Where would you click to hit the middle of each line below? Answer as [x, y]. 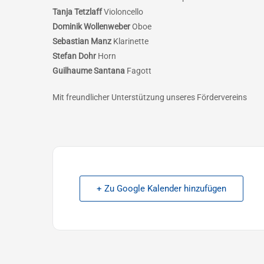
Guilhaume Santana [89, 71]
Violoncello [123, 12]
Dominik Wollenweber [91, 27]
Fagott [138, 71]
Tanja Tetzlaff [77, 12]
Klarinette [130, 41]
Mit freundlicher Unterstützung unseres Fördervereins [150, 97]
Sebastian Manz [82, 41]
